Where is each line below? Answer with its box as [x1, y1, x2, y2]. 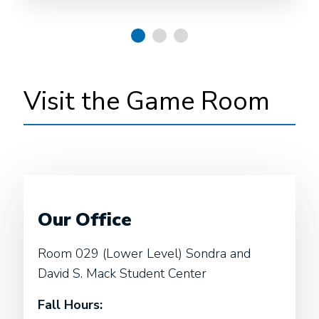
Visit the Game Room [23, 84, 270, 119]
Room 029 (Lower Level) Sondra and [38, 245, 251, 262]
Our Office [38, 207, 132, 232]
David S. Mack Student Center [38, 265, 206, 282]
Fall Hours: [38, 296, 103, 313]
